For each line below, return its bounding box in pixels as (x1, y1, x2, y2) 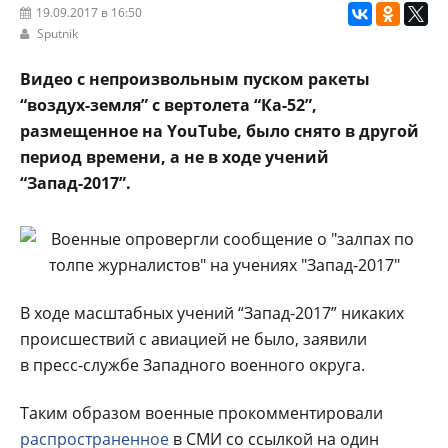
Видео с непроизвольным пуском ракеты (20, 67, 370, 90)
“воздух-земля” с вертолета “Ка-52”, (20, 93, 317, 116)
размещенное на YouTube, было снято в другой (20, 119, 419, 142)
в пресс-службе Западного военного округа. (20, 353, 365, 376)
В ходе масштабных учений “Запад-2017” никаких (20, 301, 404, 324)
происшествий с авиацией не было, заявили (20, 327, 367, 350)
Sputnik (37, 24, 78, 42)
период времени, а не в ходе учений (20, 145, 329, 168)
